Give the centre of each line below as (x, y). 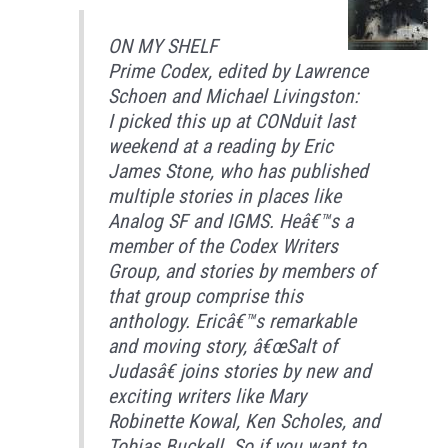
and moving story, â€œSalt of (223, 346)
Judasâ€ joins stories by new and (240, 371)
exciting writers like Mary (207, 396)
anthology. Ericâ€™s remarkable (232, 321)
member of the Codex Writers (223, 246)
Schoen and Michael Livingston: (234, 96)
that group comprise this (206, 296)
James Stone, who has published (238, 171)
